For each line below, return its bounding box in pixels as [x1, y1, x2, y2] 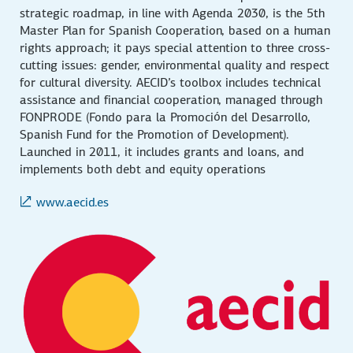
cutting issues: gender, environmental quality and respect [20, 57, 330, 74]
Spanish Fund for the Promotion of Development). [20, 126, 290, 143]
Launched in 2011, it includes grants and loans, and [20, 143, 305, 161]
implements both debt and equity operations [20, 161, 266, 178]
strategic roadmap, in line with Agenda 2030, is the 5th [20, 5, 325, 22]
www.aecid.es [36, 194, 110, 211]
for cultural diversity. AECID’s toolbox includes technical [20, 74, 321, 91]
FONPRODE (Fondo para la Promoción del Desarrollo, [20, 109, 311, 126]
